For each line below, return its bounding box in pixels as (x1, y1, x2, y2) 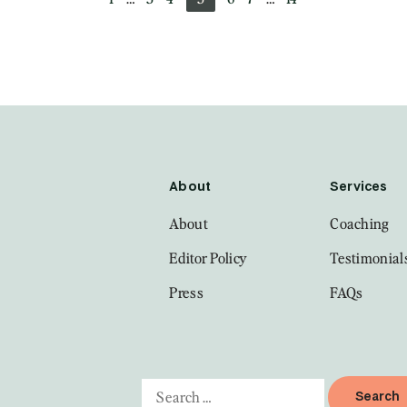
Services (330, 181, 388, 194)
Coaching (330, 213, 390, 234)
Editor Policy (169, 248, 248, 269)
